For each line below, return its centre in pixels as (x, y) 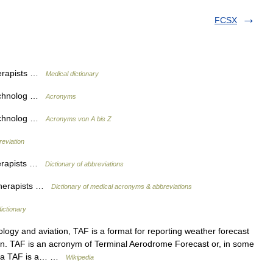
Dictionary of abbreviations (84, 164)
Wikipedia (80, 257)
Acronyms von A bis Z (79, 119)
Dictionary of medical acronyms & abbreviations (122, 186)
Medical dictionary (72, 74)
